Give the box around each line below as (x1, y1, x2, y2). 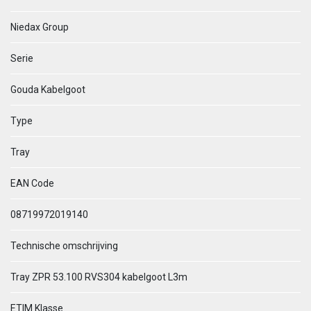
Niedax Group (10, 22, 69, 33)
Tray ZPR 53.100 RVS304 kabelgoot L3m (10, 271, 187, 283)
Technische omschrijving (10, 240, 118, 251)
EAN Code (10, 178, 54, 189)
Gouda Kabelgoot (10, 84, 85, 95)
